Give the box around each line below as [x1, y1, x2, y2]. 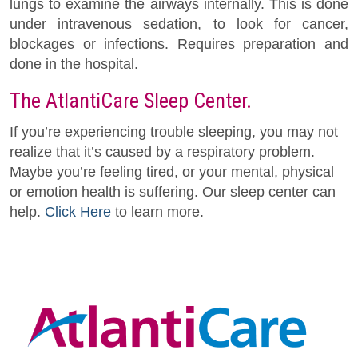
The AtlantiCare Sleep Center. [10, 88, 252, 113]
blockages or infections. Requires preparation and [10, 35, 348, 52]
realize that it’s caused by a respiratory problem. [10, 143, 315, 160]
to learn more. [111, 203, 204, 220]
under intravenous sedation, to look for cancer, [10, 15, 348, 32]
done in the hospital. [10, 55, 138, 72]
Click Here [45, 203, 111, 220]
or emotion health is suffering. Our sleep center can [10, 183, 336, 200]
